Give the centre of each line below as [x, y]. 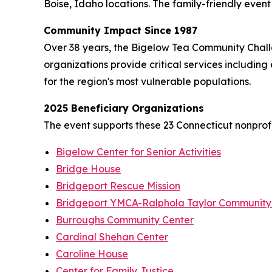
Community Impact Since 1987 [121, 30]
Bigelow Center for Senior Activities [138, 151]
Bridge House [88, 168]
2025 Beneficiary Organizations [124, 108]
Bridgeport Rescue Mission [118, 185]
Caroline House [92, 253]
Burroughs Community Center [125, 219]
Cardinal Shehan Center [112, 236]
